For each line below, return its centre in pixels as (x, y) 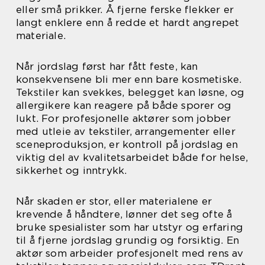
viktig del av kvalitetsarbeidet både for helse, (132, 157)
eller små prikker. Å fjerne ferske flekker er (125, 9)
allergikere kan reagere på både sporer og (124, 105)
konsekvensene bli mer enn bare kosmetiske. (129, 79)
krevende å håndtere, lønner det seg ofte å (124, 214)
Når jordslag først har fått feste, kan (107, 66)
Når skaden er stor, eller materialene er (114, 201)
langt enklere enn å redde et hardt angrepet (128, 22)
